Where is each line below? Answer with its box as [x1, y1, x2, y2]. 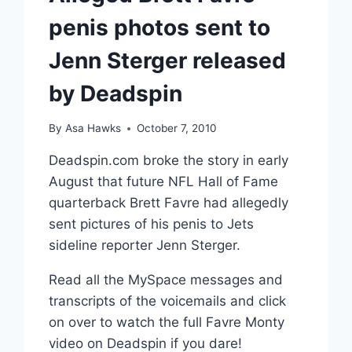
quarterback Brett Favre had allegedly [49, 195, 289, 211]
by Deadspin [49, 79, 183, 107]
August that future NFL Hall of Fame [49, 174, 279, 190]
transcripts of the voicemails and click [49, 293, 287, 310]
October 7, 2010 [136, 122, 217, 135]
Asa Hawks [64, 122, 121, 135]
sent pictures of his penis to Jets [49, 216, 255, 233]
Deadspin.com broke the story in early [49, 152, 289, 169]
